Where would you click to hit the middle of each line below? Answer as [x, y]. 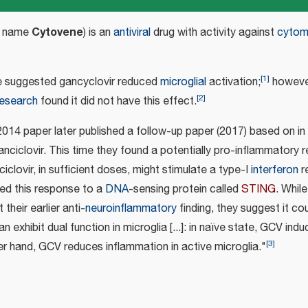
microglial [183, 82]
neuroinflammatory [131, 208]
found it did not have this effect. [117, 101]
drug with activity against [214, 32]
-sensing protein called [185, 189]
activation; [233, 82]
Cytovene [57, 32]
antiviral [132, 32]
